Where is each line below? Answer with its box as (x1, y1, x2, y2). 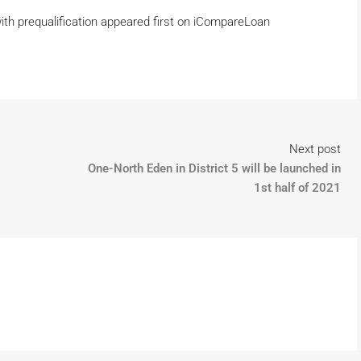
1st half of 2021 (254, 180, 341, 196)
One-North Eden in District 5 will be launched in (88, 161, 341, 176)
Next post (289, 142, 341, 157)
